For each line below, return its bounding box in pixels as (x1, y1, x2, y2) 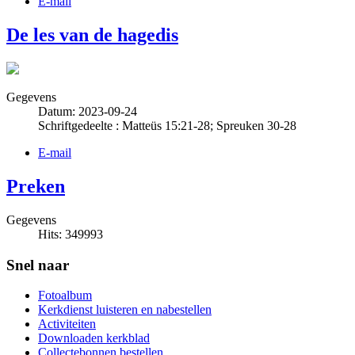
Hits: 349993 (38, 227, 103, 241)
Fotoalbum (38, 288, 92, 303)
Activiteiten (38, 317, 96, 331)
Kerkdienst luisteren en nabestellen (38, 303, 212, 317)
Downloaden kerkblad (38, 331, 150, 345)
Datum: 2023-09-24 (38, 105, 137, 119)
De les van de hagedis (6, 25, 178, 46)
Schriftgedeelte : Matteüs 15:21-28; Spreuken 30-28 (38, 119, 296, 133)
